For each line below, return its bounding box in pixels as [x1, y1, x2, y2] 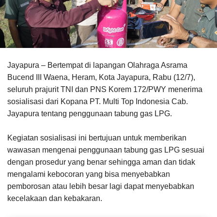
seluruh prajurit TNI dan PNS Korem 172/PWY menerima [7, 85, 202, 94]
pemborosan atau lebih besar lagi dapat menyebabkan [7, 182, 194, 191]
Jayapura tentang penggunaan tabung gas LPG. [7, 109, 174, 118]
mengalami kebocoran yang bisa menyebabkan [7, 170, 170, 179]
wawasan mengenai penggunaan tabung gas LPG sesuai [7, 146, 204, 155]
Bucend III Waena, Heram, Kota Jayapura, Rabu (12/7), [7, 73, 195, 82]
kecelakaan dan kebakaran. [7, 194, 102, 203]
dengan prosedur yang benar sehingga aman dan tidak [7, 158, 195, 167]
